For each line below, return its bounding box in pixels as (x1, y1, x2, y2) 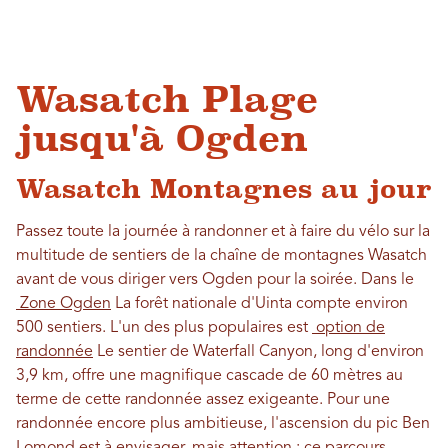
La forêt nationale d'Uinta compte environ (111, 295, 408, 312)
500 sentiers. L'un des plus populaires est (16, 319, 312, 336)
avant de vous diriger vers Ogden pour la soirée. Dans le (16, 271, 414, 288)
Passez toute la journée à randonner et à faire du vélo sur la (16, 223, 430, 240)
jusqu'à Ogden (16, 117, 308, 159)
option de (312, 319, 385, 336)
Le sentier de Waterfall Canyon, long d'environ (93, 343, 424, 360)
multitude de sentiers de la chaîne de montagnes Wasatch (16, 247, 427, 264)
